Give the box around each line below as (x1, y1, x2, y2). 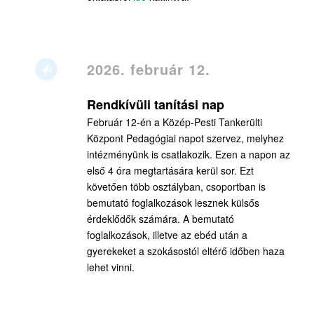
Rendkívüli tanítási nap (86, 95, 224, 114)
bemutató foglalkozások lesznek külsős (86, 196, 259, 210)
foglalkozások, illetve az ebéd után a (86, 228, 247, 243)
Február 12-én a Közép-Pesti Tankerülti (86, 115, 262, 130)
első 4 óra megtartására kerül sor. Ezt (86, 163, 254, 178)
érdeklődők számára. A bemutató (86, 212, 234, 226)
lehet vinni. (86, 260, 135, 275)
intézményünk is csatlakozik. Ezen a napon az (86, 147, 290, 162)
